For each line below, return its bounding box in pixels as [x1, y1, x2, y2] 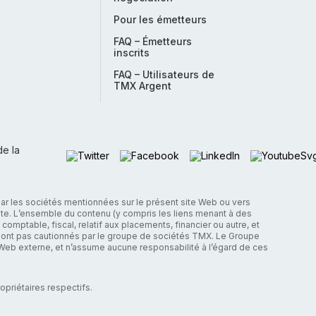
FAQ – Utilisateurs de [114, 68, 214, 80]
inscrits [114, 47, 150, 59]
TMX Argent [114, 80, 171, 92]
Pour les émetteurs [114, 13, 207, 25]
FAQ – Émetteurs [114, 35, 192, 47]
